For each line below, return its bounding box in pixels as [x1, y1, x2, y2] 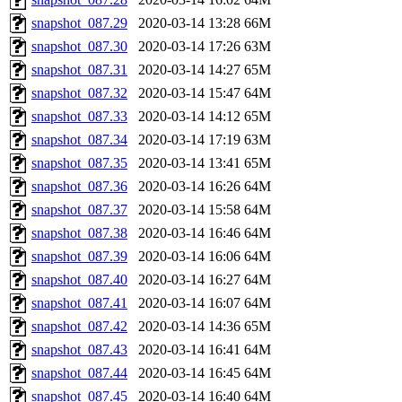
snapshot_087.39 [31, 248, 127, 264]
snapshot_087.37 [31, 201, 127, 217]
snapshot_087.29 [31, 14, 127, 31]
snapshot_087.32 [31, 84, 127, 100]
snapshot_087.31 [31, 61, 127, 77]
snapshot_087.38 [31, 224, 127, 240]
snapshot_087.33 [31, 108, 127, 124]
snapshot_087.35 [31, 154, 127, 170]
